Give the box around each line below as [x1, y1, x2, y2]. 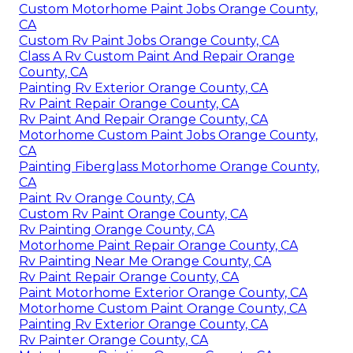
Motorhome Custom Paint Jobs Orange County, [19, 127, 318, 143]
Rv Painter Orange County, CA [19, 332, 208, 347]
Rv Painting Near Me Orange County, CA [19, 253, 271, 269]
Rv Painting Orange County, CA [19, 221, 214, 237]
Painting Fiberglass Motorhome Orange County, [19, 158, 319, 174]
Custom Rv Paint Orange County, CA [19, 206, 247, 221]
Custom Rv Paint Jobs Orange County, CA [19, 32, 279, 48]
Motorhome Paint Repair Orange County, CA [19, 237, 298, 253]
